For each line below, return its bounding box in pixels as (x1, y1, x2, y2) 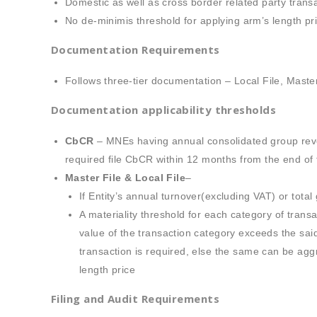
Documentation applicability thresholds (51, 103, 277, 117)
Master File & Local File (65, 172, 186, 183)
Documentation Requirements (51, 42, 220, 57)
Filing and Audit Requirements (51, 292, 220, 306)
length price (79, 264, 136, 275)
